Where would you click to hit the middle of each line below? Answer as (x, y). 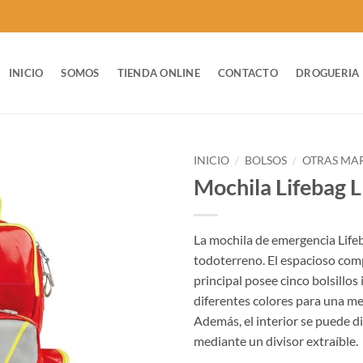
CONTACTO (248, 73)
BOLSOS (266, 160)
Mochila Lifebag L (278, 186)
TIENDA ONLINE (158, 73)
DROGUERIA (328, 73)
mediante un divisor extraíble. (276, 340)
